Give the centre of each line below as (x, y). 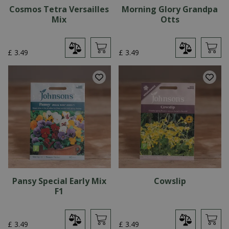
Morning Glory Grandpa (170, 9)
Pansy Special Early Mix (59, 181)
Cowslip (170, 181)
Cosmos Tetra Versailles (59, 9)
